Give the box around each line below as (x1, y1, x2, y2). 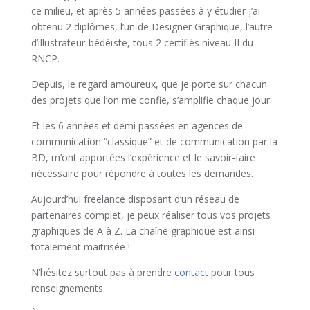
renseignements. (30, 282, 105, 295)
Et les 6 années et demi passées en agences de (30, 119, 243, 133)
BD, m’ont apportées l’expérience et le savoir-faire (30, 151, 255, 165)
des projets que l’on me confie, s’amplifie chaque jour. (30, 93, 272, 107)
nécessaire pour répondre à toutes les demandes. (30, 167, 253, 181)
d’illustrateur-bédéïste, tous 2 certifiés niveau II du (30, 36, 253, 50)
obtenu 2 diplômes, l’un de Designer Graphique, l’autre (30, 20, 273, 34)
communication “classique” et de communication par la (30, 135, 277, 149)
